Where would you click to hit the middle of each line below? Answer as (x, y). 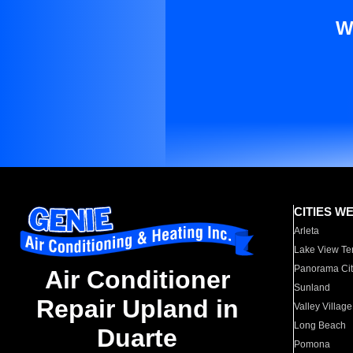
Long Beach (320, 325)
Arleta (307, 231)
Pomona (312, 344)
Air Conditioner (137, 280)
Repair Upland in (137, 309)
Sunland (312, 288)
